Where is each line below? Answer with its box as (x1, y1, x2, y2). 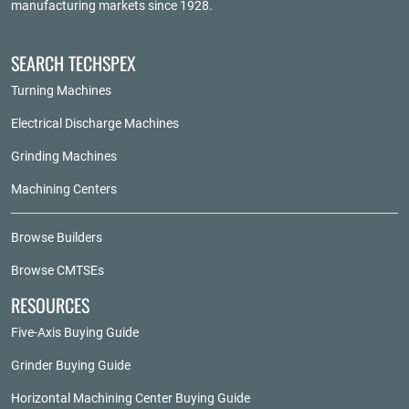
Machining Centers (11, 182, 117, 196)
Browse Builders (11, 230, 102, 245)
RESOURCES (11, 291, 89, 319)
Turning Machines (11, 83, 111, 98)
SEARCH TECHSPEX (11, 49, 136, 77)
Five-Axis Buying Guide (11, 325, 139, 340)
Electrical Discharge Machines (11, 116, 179, 131)
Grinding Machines (11, 149, 117, 163)
